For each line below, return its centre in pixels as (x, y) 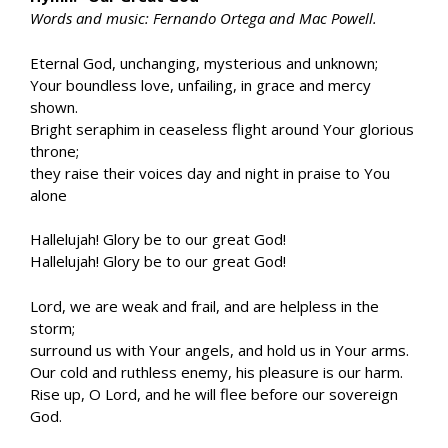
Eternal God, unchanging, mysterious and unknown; (204, 62)
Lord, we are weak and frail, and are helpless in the (204, 305)
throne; (54, 150)
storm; (52, 327)
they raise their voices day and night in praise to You (210, 172)
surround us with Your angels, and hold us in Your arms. (219, 349)
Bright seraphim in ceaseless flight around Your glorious (222, 128)
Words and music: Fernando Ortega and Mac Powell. (203, 18)
